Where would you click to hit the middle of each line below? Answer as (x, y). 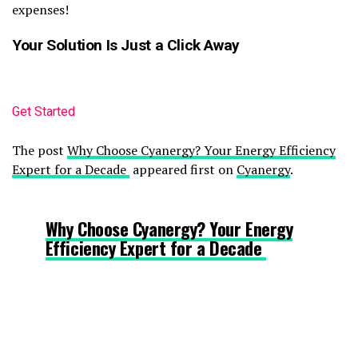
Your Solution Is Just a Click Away (126, 46)
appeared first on (183, 170)
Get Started (44, 112)
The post (40, 151)
